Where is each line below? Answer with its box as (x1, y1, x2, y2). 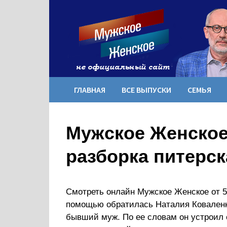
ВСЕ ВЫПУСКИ (121, 85, 171, 95)
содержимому (49, 28, 104, 40)
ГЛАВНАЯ (73, 85, 105, 95)
